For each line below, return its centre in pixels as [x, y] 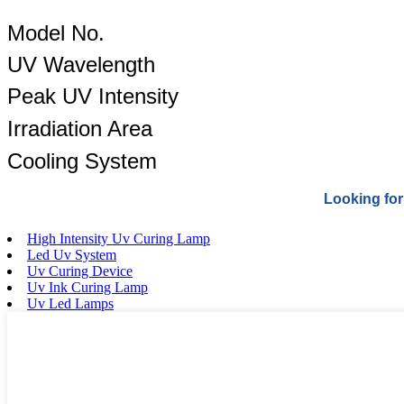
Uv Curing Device [80, 271]
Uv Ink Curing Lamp [87, 287]
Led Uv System [72, 254]
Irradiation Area [80, 128]
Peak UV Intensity [93, 96]
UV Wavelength [81, 64]
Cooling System [82, 161]
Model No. [56, 32]
